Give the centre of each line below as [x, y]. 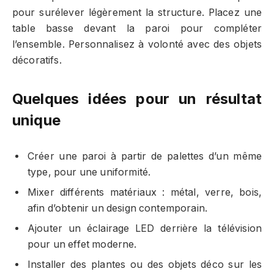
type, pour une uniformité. [89, 172]
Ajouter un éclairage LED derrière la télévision [145, 229]
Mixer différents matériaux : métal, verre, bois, [145, 193]
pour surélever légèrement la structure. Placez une [137, 13]
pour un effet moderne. [82, 245]
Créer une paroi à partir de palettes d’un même [145, 157]
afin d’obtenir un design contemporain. [118, 209]
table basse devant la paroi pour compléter [137, 29]
